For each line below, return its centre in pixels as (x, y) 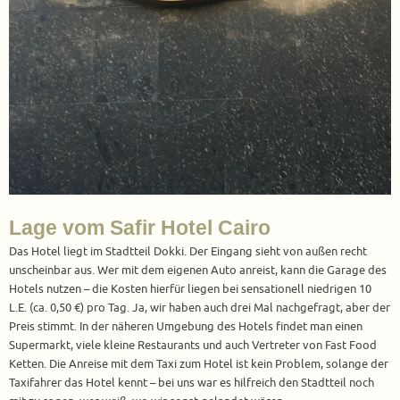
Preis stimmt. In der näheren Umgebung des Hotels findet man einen (186, 326)
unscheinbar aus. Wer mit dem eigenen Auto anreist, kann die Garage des (198, 270)
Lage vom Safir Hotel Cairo (140, 227)
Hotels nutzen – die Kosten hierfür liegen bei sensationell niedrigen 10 (190, 289)
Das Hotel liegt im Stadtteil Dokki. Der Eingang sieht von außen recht (188, 251)
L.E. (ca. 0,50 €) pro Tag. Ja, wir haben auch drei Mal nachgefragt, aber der (200, 308)
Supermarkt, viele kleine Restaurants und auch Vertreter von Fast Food (193, 345)
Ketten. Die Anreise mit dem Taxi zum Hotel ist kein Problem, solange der (199, 364)
